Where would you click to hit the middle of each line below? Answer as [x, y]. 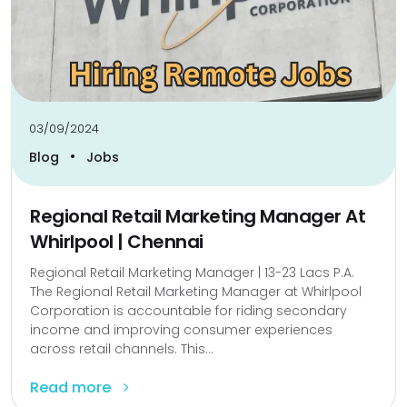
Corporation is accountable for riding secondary [189, 311]
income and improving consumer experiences [181, 330]
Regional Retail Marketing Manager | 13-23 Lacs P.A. [192, 273]
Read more [72, 388]
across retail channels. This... [122, 349]
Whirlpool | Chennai [117, 242]
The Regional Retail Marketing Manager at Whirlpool [196, 292]
